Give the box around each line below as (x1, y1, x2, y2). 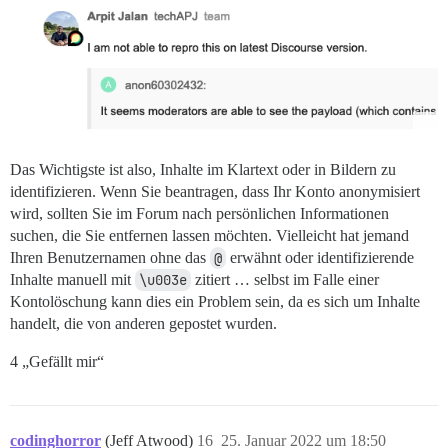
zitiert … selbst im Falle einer (191, 270, 379, 288)
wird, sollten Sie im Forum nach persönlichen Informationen (10, 204, 389, 222)
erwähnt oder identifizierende (226, 248, 414, 266)
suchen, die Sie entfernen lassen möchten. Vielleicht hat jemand (10, 226, 409, 244)
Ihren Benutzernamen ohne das (10, 248, 210, 266)
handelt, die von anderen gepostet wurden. (10, 314, 277, 332)
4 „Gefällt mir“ (10, 352, 104, 370)
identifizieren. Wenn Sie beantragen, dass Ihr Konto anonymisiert (10, 182, 420, 200)
